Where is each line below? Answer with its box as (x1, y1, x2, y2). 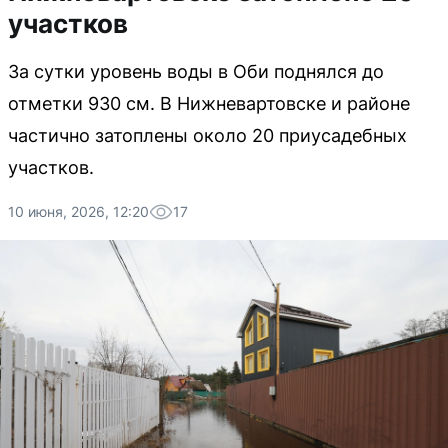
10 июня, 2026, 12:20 (8, 203, 149, 220)
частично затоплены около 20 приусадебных (8, 125, 407, 146)
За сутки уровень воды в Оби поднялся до (8, 61, 384, 82)
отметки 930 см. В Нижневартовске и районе (8, 93, 410, 114)
